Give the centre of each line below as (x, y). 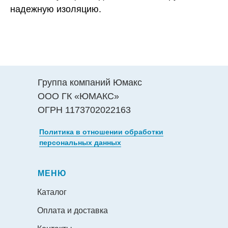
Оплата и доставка (73, 210)
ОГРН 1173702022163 (84, 110)
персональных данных (80, 142)
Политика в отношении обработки (101, 132)
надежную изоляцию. (56, 9)
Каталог (52, 192)
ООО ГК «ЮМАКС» (78, 96)
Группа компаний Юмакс (90, 82)
